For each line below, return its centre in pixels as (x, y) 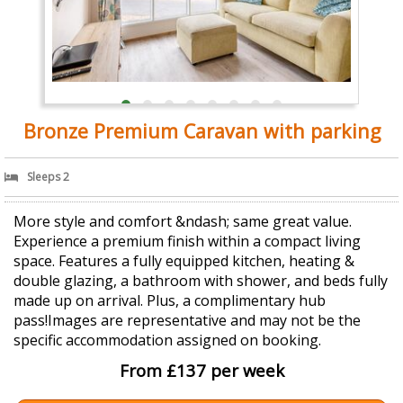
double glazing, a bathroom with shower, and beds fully (201, 281)
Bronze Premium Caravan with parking (201, 131)
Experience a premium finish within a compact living (187, 242)
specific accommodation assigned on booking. (167, 340)
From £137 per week (201, 371)
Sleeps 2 (48, 177)
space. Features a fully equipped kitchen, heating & (184, 261)
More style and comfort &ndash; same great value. (183, 222)
